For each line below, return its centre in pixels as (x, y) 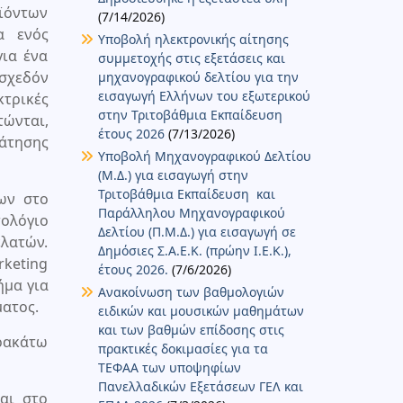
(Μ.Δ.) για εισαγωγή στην (173, 175)
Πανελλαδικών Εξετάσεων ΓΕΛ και (200, 386)
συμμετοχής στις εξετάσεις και (191, 58)
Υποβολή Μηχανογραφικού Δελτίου (204, 156)
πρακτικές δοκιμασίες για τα (183, 348)
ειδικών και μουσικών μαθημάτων (201, 310)
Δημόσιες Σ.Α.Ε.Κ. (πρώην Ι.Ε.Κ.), (194, 250)
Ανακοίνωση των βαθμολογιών (191, 291)
